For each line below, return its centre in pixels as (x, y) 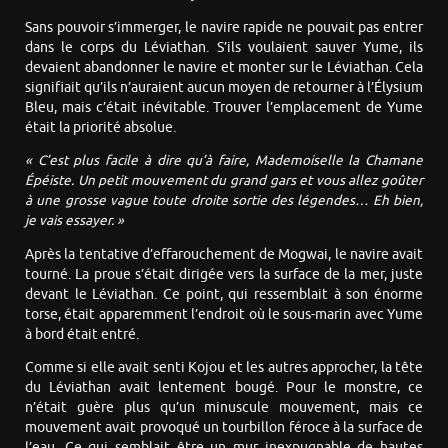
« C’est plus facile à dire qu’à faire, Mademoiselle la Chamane (224, 161)
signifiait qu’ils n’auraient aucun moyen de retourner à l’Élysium (224, 87)
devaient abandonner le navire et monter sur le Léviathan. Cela (224, 67)
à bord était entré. (82, 334)
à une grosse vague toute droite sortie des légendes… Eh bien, (224, 201)
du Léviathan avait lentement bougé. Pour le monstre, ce (224, 388)
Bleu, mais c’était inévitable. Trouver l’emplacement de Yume (224, 107)
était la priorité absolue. (100, 127)
